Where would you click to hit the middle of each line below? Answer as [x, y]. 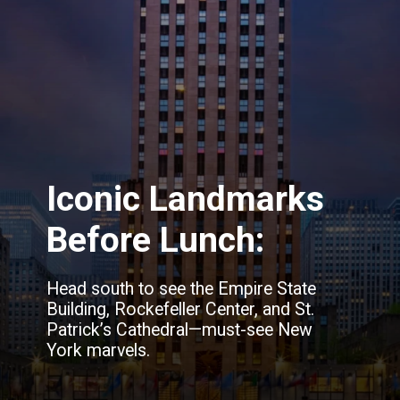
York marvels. [99, 351]
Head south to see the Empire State [182, 289]
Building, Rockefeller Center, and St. [181, 310]
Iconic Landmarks [186, 200]
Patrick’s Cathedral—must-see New [180, 330]
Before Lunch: [156, 241]
